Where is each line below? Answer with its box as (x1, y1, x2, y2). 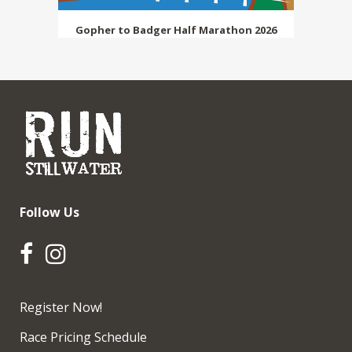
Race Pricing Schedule (20, 328, 147, 346)
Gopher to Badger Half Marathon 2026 (75, 23, 277, 37)
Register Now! (20, 299, 102, 316)
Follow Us (20, 203, 79, 221)
